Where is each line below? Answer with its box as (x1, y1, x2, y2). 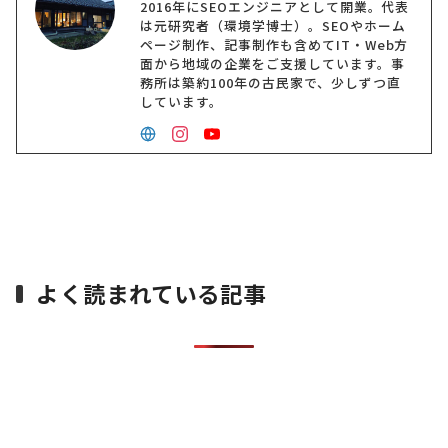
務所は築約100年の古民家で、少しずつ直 (140, 73, 401, 93)
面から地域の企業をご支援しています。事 (140, 54, 405, 74)
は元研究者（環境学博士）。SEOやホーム (140, 16, 406, 36)
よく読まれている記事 (36, 277, 267, 310)
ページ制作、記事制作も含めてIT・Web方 (140, 35, 409, 55)
